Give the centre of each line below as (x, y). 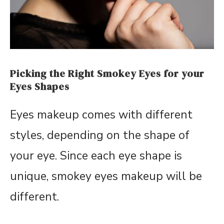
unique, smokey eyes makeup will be (106, 176)
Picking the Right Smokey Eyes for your (107, 73)
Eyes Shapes (40, 86)
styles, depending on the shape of (100, 135)
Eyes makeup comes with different (101, 114)
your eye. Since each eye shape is (96, 155)
